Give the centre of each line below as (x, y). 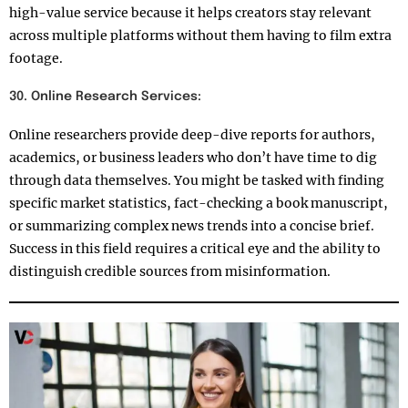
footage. (36, 59)
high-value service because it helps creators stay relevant (190, 13)
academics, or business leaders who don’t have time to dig (193, 158)
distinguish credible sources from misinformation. (170, 272)
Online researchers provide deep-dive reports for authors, (192, 135)
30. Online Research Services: (105, 97)
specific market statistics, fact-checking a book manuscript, (199, 204)
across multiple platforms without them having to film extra (200, 36)
